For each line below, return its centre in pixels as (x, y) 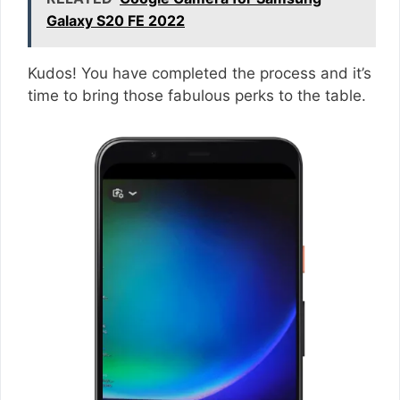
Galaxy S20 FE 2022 (116, 20)
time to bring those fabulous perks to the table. (199, 95)
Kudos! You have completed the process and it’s (200, 73)
